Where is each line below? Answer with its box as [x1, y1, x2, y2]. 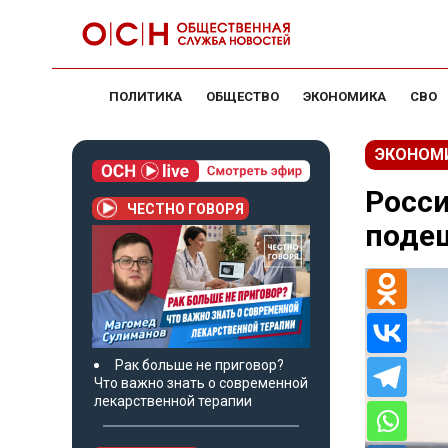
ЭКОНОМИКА [303, 89, 386, 104]
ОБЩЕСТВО [206, 89, 279, 104]
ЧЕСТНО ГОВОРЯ [127, 200, 244, 217]
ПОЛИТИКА [109, 89, 182, 104]
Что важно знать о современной [94, 374, 308, 391]
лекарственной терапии [94, 392, 252, 409]
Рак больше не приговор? [115, 356, 284, 373]
